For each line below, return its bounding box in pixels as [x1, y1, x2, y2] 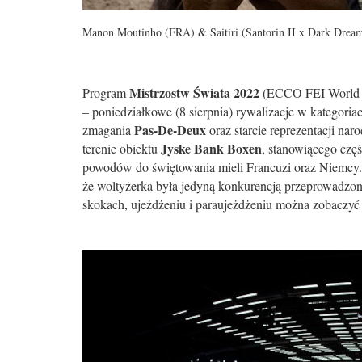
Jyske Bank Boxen [161, 139, 262, 158]
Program [82, 84, 129, 101]
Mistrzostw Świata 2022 [129, 83, 259, 102]
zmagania [82, 121, 134, 138]
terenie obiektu [82, 140, 161, 157]
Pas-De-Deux [134, 120, 206, 139]
